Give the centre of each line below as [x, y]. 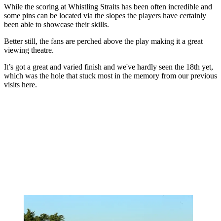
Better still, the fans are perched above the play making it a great [103, 41]
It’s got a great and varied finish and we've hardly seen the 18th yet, [109, 67]
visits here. [20, 85]
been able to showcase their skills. [56, 25]
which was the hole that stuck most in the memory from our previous [110, 76]
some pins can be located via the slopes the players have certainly [105, 16]
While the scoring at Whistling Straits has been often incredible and [108, 7]
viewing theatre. [29, 50]
